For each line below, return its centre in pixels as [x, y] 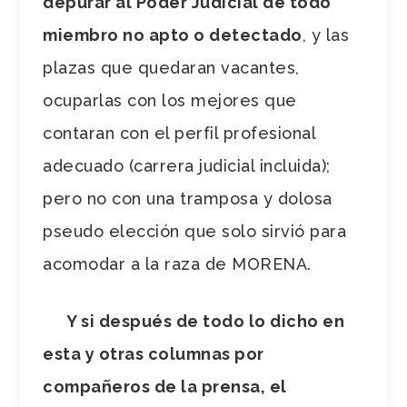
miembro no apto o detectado [173, 35]
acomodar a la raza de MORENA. [177, 263]
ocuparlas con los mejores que [170, 100]
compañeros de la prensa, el [165, 386]
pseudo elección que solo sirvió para [195, 231]
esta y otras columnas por [154, 353]
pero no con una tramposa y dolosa [188, 198]
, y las [326, 35]
